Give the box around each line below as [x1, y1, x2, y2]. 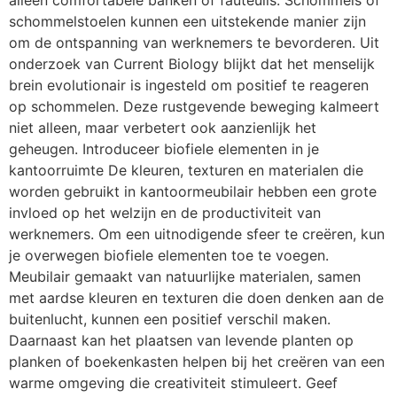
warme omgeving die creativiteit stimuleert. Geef [9, 374, 338, 393]
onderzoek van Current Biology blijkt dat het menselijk [9, 55, 375, 74]
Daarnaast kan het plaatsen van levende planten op [9, 331, 354, 350]
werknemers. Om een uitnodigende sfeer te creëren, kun [9, 225, 385, 244]
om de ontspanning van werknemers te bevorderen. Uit [9, 34, 379, 52]
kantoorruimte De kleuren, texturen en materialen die [9, 161, 363, 180]
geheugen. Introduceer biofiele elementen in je [9, 140, 319, 159]
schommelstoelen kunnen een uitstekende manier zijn [9, 12, 366, 31]
